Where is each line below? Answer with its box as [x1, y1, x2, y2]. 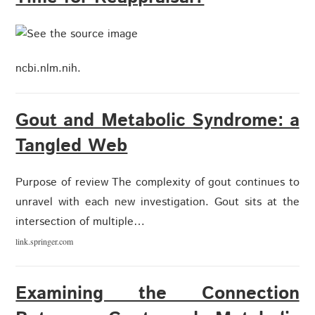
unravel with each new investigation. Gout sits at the [15, 193, 300, 210]
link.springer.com [15, 235, 74, 247]
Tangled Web [15, 132, 128, 159]
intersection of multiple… [15, 213, 146, 230]
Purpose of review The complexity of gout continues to [15, 174, 300, 191]
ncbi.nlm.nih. [15, 60, 82, 77]
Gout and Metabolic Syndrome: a [15, 107, 300, 134]
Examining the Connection [15, 280, 300, 307]
